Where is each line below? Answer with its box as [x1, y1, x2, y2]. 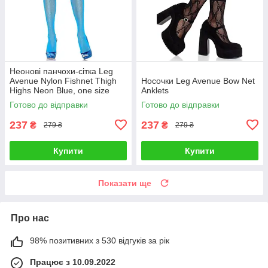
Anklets [141, 85, 169, 95]
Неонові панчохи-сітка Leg [10, 66, 113, 76]
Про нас [11, 212, 49, 223]
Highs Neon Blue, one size [10, 85, 109, 95]
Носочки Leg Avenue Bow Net [141, 75, 255, 86]
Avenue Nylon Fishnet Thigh [10, 75, 117, 86]
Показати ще [98, 178, 151, 188]
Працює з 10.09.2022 [30, 257, 115, 267]
